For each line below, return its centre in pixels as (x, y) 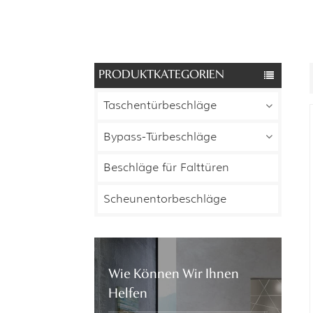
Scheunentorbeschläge (165, 198)
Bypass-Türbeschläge (160, 136)
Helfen (128, 294)
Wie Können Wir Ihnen (173, 275)
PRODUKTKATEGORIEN (162, 75)
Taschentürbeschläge (160, 105)
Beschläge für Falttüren (166, 168)
